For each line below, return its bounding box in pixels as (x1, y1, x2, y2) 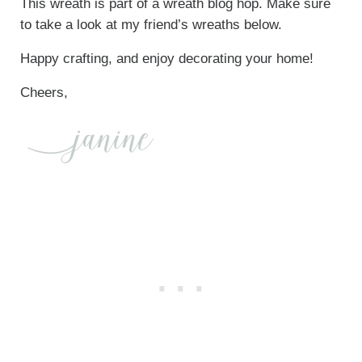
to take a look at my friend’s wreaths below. (19, 17, 286, 33)
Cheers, (19, 85, 68, 101)
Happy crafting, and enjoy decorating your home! (19, 51, 314, 67)
